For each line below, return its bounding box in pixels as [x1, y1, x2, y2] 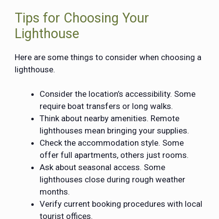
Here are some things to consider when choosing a [15, 52, 201, 62]
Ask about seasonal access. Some [40, 162, 165, 173]
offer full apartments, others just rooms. [40, 150, 189, 160]
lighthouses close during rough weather [40, 175, 185, 185]
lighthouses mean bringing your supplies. [40, 126, 189, 136]
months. [40, 187, 70, 197]
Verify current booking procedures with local [40, 199, 202, 209]
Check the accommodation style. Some [40, 138, 184, 148]
